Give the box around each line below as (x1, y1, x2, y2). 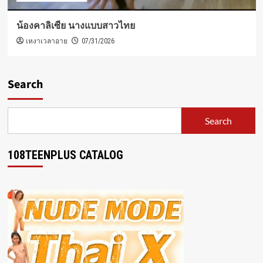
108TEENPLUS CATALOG (7, 148, 123, 163)
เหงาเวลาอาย (25, 36, 68, 47)
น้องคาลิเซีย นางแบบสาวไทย (16, 20, 135, 32)
